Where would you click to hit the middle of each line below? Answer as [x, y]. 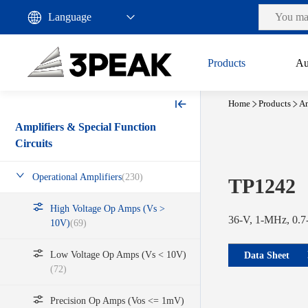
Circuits [34, 144]
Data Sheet [267, 255]
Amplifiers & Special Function [86, 127]
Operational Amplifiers [77, 177]
